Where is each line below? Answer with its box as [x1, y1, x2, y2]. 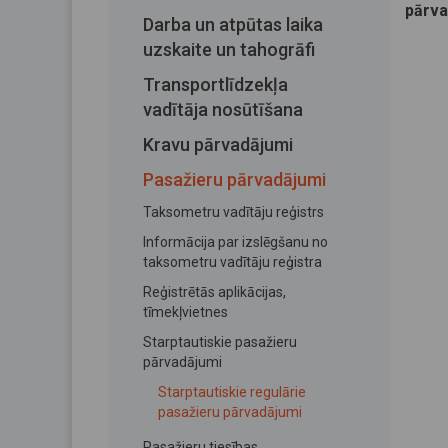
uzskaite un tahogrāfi [143, 39, 315, 60]
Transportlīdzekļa [143, 74, 288, 95]
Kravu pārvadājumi [143, 134, 293, 155]
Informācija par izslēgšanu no [143, 234, 328, 250]
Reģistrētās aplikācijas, [143, 284, 286, 300]
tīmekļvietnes [143, 304, 228, 320]
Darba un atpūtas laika [143, 14, 323, 35]
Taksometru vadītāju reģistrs [143, 204, 324, 220]
